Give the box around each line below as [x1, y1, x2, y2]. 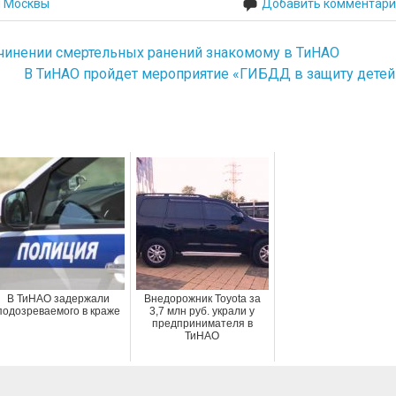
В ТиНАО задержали [6, 292, 110, 305]
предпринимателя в [151, 316, 253, 330]
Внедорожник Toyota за [143, 292, 261, 305]
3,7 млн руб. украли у [149, 304, 255, 317]
